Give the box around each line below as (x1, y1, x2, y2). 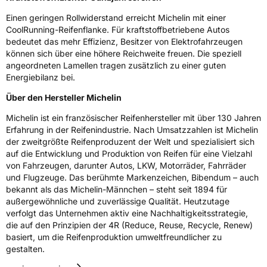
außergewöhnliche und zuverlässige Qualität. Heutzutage (6, 196, 229, 207)
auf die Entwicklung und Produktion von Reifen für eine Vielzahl (6, 148, 252, 159)
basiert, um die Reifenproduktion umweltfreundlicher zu (6, 232, 222, 243)
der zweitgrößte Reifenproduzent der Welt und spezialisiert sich (6, 136, 254, 147)
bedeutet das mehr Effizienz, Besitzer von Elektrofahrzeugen (6, 36, 243, 47)
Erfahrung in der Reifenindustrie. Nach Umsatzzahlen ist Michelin (6, 125, 258, 135)
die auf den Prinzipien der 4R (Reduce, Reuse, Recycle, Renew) (6, 220, 253, 231)
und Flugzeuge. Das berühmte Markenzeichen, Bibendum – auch (6, 172, 259, 183)
